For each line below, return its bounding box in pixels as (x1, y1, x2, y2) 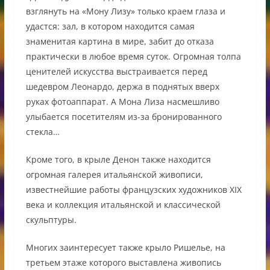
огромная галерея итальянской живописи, (25, 169, 203, 181)
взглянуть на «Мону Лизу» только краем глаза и (25, 5, 225, 17)
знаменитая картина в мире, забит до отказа (25, 36, 214, 48)
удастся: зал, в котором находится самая (25, 20, 195, 33)
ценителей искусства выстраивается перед (25, 66, 207, 78)
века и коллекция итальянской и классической (25, 199, 221, 211)
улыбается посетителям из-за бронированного (25, 111, 222, 123)
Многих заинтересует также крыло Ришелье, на (25, 242, 225, 254)
